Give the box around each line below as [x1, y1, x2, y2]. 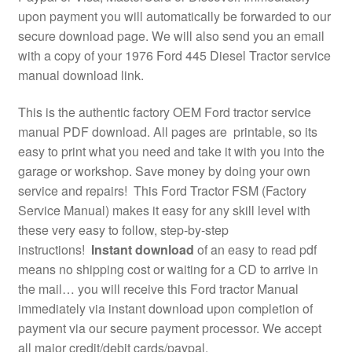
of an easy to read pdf [193, 240, 317, 259]
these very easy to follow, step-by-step [17, 221, 229, 240]
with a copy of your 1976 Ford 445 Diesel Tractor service [17, 46, 331, 64]
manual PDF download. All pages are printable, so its [17, 123, 317, 141]
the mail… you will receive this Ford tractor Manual [17, 280, 299, 299]
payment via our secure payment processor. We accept [17, 319, 321, 338]
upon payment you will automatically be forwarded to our [17, 6, 331, 25]
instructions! [17, 240, 91, 259]
